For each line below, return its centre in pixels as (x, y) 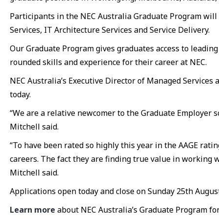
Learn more (33, 210)
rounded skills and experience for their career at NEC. (108, 62)
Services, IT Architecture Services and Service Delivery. (110, 30)
